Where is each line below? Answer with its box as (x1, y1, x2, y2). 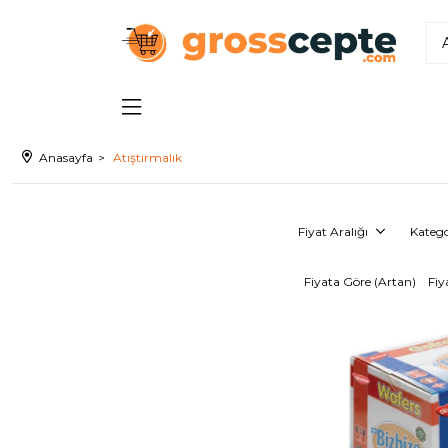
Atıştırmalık (113, 150, 182, 165)
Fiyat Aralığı (298, 224, 371, 239)
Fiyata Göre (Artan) (304, 274, 416, 289)
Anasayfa (39, 150, 93, 165)
